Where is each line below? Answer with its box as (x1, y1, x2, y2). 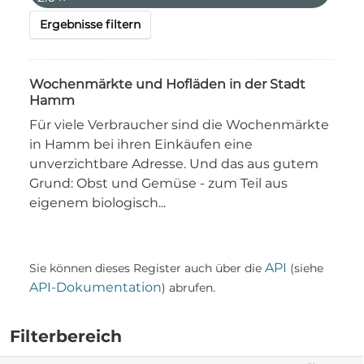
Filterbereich (10, 326, 122, 346)
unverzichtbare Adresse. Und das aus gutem (29, 156, 318, 171)
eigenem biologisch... (29, 195, 166, 210)
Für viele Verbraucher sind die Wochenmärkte (29, 117, 329, 132)
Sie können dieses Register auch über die (29, 261, 265, 275)
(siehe (287, 261, 323, 275)
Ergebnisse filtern (40, 17, 141, 32)
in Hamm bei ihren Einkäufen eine (29, 136, 253, 152)
